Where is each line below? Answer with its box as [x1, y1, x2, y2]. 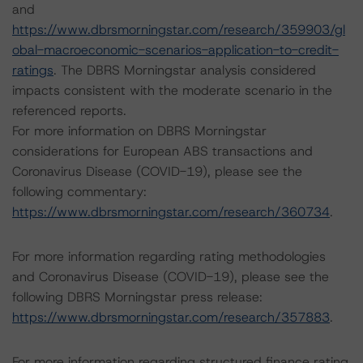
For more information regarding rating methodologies [12, 248, 326, 265]
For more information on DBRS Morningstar [12, 122, 267, 139]
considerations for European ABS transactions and [12, 143, 313, 160]
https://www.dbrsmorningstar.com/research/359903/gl [12, 21, 345, 38]
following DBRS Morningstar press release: [12, 288, 263, 305]
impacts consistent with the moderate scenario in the [12, 82, 332, 99]
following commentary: [12, 183, 147, 200]
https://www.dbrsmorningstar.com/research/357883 [12, 309, 330, 326]
